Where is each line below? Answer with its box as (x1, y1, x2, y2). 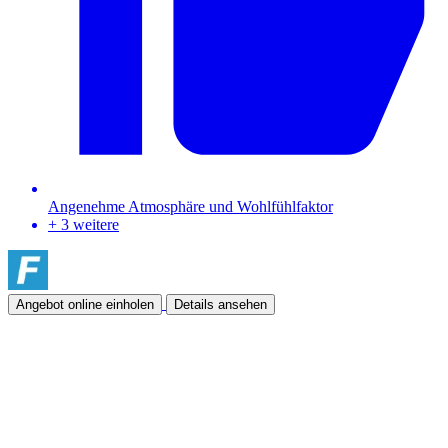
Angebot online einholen (16, 297, 154, 313)
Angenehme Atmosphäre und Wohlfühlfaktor (48, 198, 333, 216)
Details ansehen (174, 297, 267, 313)
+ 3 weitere (48, 216, 119, 234)
